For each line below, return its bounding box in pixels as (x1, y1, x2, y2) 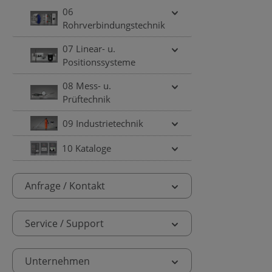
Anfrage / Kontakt (25, 179, 105, 192)
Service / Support (25, 217, 104, 230)
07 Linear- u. (62, 42, 115, 55)
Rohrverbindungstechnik (62, 19, 165, 31)
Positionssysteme (62, 56, 135, 68)
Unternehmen (25, 254, 90, 268)
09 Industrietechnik (62, 117, 143, 129)
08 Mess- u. (62, 80, 111, 92)
